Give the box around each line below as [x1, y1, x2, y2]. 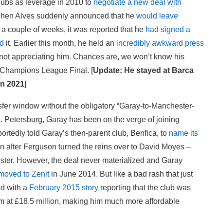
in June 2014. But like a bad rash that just [49, 169, 193, 178]
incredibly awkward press [116, 38, 204, 47]
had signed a [145, 25, 190, 34]
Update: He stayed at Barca [93, 66, 194, 74]
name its [169, 128, 198, 137]
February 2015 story [29, 183, 98, 192]
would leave [136, 11, 178, 20]
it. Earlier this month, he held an [4, 38, 116, 47]
